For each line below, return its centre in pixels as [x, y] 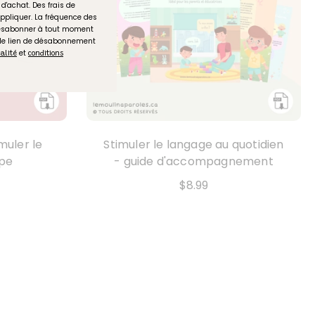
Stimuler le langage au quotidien [194, 144]
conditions [46, 54]
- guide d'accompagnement [194, 161]
